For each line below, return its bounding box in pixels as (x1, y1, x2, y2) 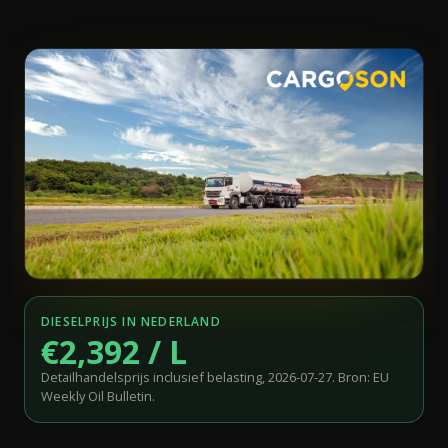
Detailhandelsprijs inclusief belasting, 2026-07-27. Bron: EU (41, 367, 389, 386)
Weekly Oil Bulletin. (41, 386, 155, 405)
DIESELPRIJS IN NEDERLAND (41, 312, 221, 330)
